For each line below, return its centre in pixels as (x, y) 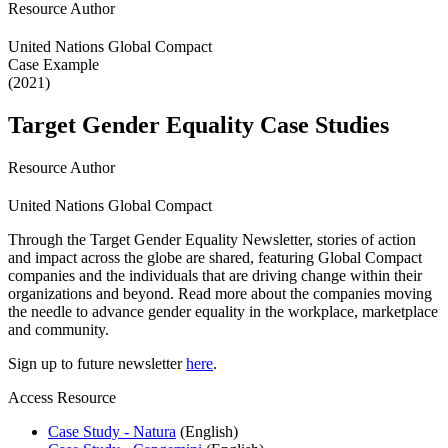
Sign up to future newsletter (97, 363)
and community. (58, 329)
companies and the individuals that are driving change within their (215, 275)
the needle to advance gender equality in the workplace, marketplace (223, 311)
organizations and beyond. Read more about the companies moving (220, 293)
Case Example (53, 65)
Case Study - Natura (112, 431)
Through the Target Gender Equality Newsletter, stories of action (212, 239)
